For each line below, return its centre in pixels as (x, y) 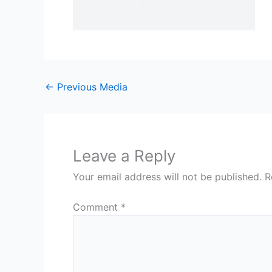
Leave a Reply (124, 156)
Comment (97, 207)
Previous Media (91, 87)
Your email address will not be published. (167, 177)
